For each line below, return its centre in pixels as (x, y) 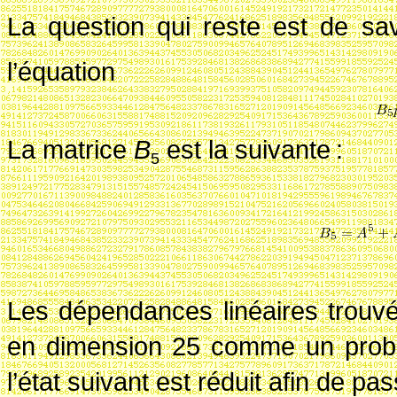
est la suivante (245, 149)
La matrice (70, 149)
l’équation (61, 71)
